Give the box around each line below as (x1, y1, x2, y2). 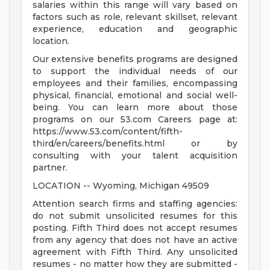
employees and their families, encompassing (33, 78, 237, 89)
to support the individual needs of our (33, 66, 237, 77)
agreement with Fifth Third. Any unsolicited (33, 246, 237, 258)
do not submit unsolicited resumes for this (33, 210, 237, 222)
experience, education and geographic (33, 24, 237, 35)
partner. (33, 162, 67, 174)
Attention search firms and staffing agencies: (33, 198, 237, 210)
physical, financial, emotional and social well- (33, 90, 237, 101)
